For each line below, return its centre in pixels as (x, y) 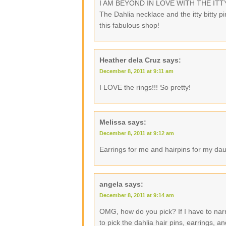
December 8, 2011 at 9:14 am (137, 195)
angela (111, 184)
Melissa (112, 122)
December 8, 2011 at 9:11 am (136, 71)
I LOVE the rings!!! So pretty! (145, 87)
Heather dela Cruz (130, 60)
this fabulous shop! (129, 25)
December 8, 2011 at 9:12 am (137, 133)
